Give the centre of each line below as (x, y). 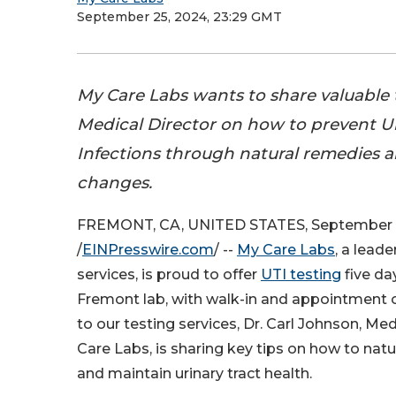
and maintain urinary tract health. (194, 374)
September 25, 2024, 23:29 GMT (179, 17)
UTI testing (301, 275)
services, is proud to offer (169, 275)
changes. (114, 183)
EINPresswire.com (148, 250)
